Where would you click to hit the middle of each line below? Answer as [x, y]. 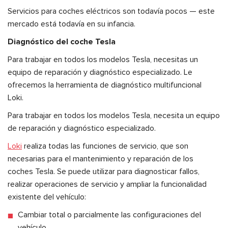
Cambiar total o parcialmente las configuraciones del [109, 215]
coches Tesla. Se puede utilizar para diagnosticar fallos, [104, 171]
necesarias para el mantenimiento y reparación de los [101, 159]
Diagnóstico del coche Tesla [62, 41]
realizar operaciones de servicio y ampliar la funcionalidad [107, 184]
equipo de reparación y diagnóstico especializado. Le [100, 72]
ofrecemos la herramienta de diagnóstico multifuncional [105, 85]
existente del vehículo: [47, 197]
